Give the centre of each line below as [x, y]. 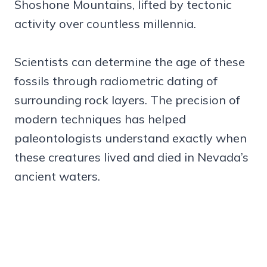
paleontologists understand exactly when [131, 138]
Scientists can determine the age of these [130, 62]
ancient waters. [57, 176]
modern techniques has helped [100, 119]
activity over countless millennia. [105, 24]
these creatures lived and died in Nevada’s [131, 157]
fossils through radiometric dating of [116, 81]
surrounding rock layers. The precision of [127, 100]
